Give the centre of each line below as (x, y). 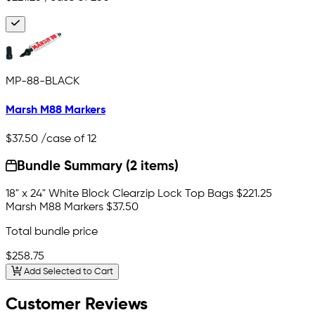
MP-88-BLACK (43, 82)
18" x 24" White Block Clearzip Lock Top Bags (120, 194)
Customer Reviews (77, 304)
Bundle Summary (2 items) (98, 167)
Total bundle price (52, 232)
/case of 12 (67, 139)
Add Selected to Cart (67, 272)
